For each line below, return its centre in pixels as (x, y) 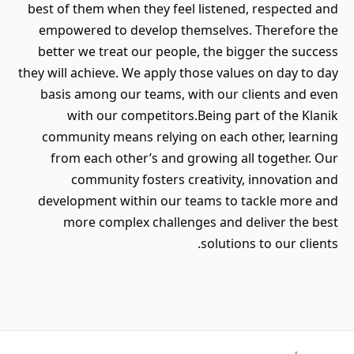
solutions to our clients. (269, 243)
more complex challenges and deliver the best (201, 222)
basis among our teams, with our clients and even (189, 94)
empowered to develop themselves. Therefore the (188, 30)
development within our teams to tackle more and (188, 201)
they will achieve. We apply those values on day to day (178, 73)
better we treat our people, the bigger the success (188, 51)
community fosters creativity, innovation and (205, 179)
